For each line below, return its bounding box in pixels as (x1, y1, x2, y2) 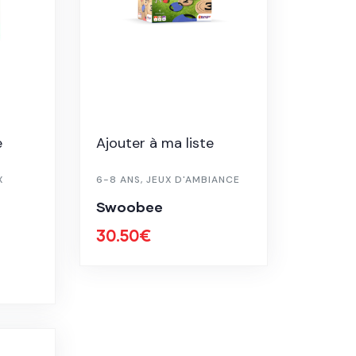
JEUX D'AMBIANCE (146, 173, 241, 187)
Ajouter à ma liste (96, 133, 215, 153)
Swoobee (96, 198, 164, 216)
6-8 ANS (96, 173, 141, 187)
